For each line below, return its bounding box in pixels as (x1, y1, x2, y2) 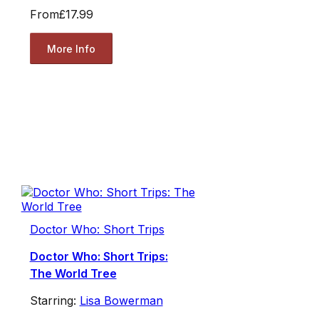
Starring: (29, 293, 80, 308)
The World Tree (29, 266, 117, 281)
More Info (46, 42, 95, 55)
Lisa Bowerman (79, 293, 163, 308)
